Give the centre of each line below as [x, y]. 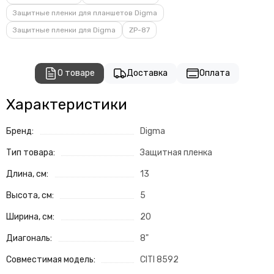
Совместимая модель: [51, 260]
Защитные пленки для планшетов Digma [85, 13]
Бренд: [20, 131]
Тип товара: [31, 153]
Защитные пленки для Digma [64, 30]
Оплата [215, 73]
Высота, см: [30, 196]
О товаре [76, 73]
